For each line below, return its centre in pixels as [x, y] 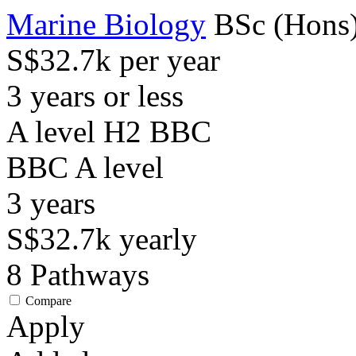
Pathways [90, 275]
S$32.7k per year [113, 60]
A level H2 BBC [109, 132]
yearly [158, 239]
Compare [48, 301]
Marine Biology [106, 24]
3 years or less [95, 96]
